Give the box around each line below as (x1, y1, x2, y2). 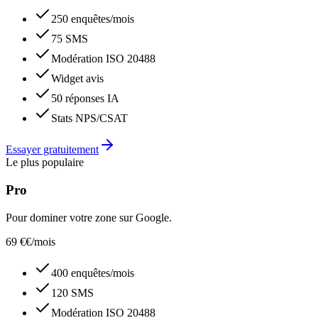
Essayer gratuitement (6, 143, 99, 156)
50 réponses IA (51, 92, 119, 105)
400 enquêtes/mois (51, 266, 134, 279)
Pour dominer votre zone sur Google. (6, 211, 172, 224)
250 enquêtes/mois (51, 13, 134, 26)
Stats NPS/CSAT (51, 112, 128, 125)
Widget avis (51, 72, 104, 85)
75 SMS (51, 33, 88, 45)
